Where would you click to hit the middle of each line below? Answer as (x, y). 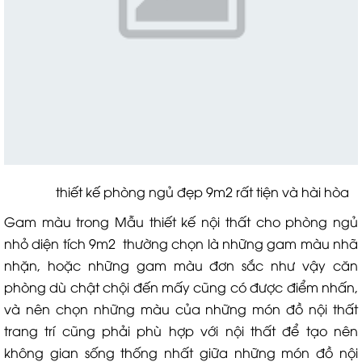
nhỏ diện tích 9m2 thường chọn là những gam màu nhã (181, 243)
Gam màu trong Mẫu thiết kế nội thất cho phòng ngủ (181, 221)
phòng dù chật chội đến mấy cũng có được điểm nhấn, (181, 287)
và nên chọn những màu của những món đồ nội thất (181, 309)
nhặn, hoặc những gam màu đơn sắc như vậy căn (181, 265)
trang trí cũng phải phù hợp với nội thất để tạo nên (181, 330)
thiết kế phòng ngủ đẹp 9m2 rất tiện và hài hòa (181, 192)
